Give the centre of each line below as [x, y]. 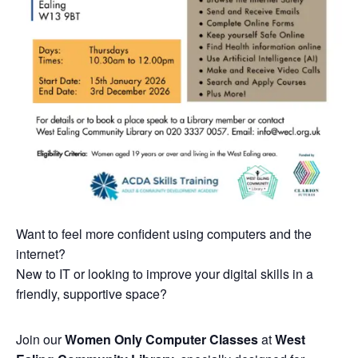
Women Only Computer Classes [161, 339]
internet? [41, 253]
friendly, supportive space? [91, 293]
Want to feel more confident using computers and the [164, 233]
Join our [40, 339]
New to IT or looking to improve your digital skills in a [165, 273]
